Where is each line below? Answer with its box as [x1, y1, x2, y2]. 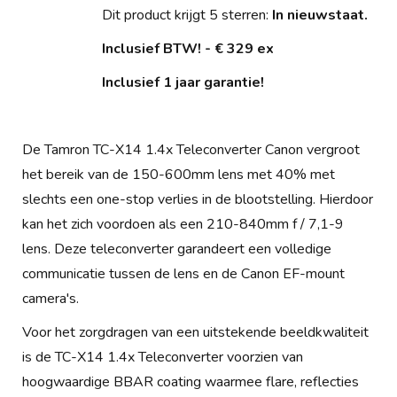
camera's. [22, 289, 79, 308]
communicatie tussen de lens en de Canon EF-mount [22, 264, 345, 284]
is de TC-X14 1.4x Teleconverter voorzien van [22, 347, 303, 367]
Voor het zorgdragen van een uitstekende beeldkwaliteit [22, 323, 369, 342]
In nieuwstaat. [272, 5, 368, 25]
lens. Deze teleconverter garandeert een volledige [22, 239, 331, 259]
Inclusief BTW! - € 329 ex [102, 39, 274, 58]
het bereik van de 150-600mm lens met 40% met [22, 165, 335, 184]
